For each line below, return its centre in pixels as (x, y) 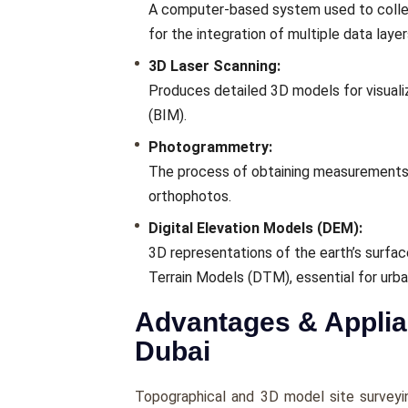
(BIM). (168, 116)
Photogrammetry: (210, 148)
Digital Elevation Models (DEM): (255, 229)
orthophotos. (190, 197)
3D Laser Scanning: (214, 66)
